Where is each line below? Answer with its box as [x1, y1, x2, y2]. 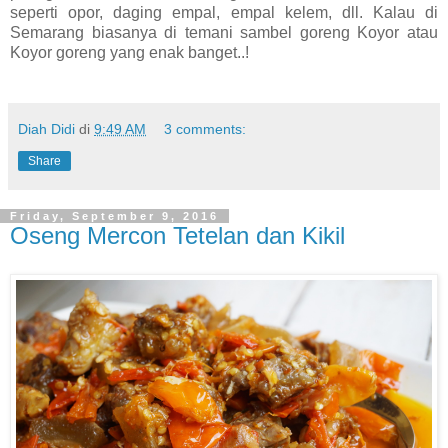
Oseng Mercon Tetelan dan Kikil [10, 222, 345, 250]
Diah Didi [18, 121, 75, 138]
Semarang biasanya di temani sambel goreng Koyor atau [10, 24, 438, 42]
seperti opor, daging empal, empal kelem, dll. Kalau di [10, 4, 438, 22]
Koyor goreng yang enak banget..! [10, 44, 249, 62]
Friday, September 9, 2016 [10, 210, 219, 223]
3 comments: [164, 121, 247, 138]
